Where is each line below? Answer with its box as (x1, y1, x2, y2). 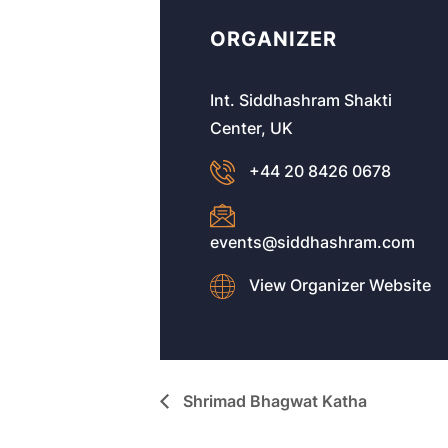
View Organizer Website (249, 275, 431, 296)
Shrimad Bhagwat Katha (179, 390, 367, 411)
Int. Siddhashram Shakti (210, 89, 392, 110)
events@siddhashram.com (210, 232, 415, 253)
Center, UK (210, 117, 293, 138)
